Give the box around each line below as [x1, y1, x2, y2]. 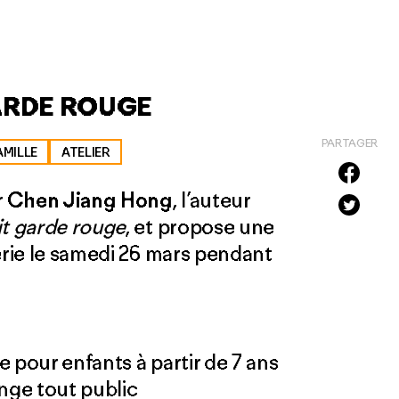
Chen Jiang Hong [6, 186, 173, 213]
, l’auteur [172, 186, 250, 213]
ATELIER [61, 143, 110, 160]
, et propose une [126, 213, 274, 240]
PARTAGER [321, 136, 378, 150]
